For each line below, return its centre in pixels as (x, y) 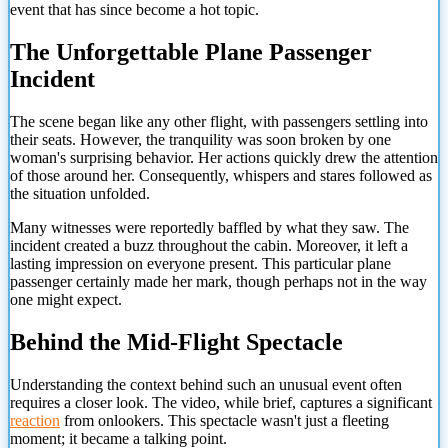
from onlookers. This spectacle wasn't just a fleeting (224, 420)
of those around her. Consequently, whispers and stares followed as (221, 175)
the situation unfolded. (80, 193)
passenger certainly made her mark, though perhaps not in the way (218, 281)
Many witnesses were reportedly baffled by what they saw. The (209, 227)
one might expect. (66, 299)
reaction (35, 420)
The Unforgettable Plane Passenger (191, 52)
